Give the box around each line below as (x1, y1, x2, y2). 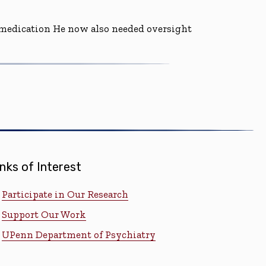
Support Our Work (1, 208, 86, 220)
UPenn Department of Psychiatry (1, 228, 156, 240)
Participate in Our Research (1, 188, 128, 200)
